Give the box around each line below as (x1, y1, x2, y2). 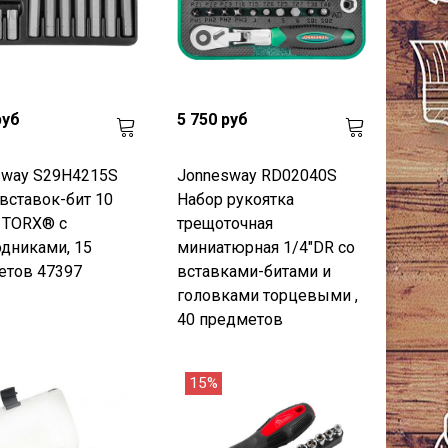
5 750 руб (177, 110, 249, 130)
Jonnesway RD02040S (177, 166, 338, 186)
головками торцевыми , (177, 286, 359, 306)
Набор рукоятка (177, 190, 295, 210)
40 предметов (177, 310, 284, 330)
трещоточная (177, 214, 274, 234)
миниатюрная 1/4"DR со (177, 238, 356, 258)
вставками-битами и (177, 262, 332, 282)
